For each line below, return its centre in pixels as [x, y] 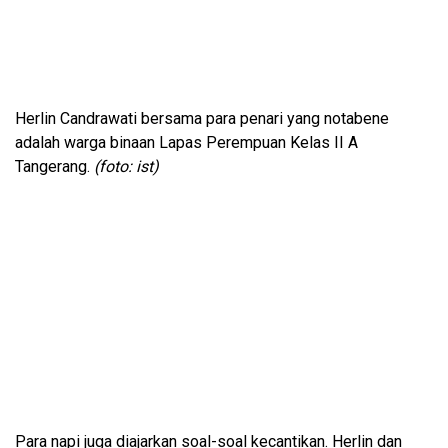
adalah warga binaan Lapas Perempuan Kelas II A [186, 143]
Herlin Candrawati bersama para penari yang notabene [202, 119]
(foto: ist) [124, 167]
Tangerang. [52, 167]
